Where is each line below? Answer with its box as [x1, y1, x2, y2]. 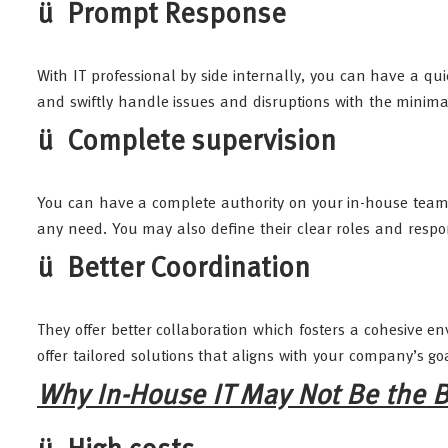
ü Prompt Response [37, 2, 287, 30]
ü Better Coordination [37, 256, 311, 284]
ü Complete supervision [37, 129, 337, 157]
